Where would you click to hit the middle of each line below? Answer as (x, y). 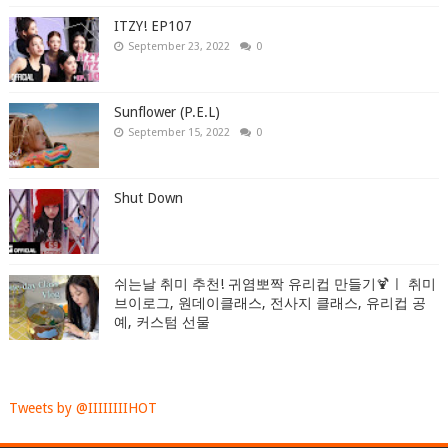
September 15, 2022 (178, 132)
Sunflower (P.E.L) (166, 112)
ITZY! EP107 (152, 26)
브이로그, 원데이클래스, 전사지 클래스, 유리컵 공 (269, 303)
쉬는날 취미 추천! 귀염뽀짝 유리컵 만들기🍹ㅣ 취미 (274, 284)
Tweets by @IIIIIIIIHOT (82, 408)
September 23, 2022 (178, 46)
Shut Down (148, 198)
